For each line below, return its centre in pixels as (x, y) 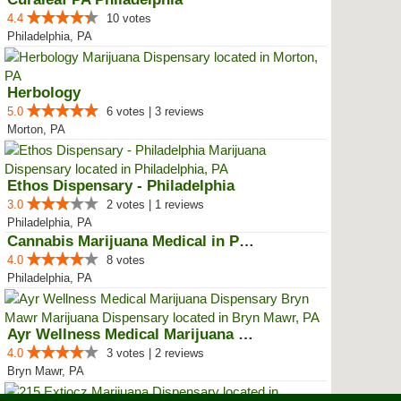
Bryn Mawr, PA (46, 371)
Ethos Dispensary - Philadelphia (121, 186)
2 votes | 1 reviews (155, 205)
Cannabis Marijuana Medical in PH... (247, 241)
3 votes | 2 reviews (155, 353)
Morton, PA (36, 129)
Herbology (44, 93)
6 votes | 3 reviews (155, 111)
